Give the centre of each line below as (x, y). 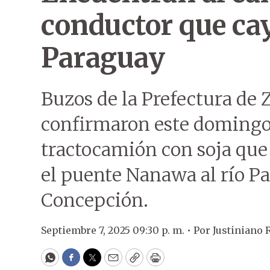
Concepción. (95, 200)
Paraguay (103, 58)
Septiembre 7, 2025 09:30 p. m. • (117, 230)
